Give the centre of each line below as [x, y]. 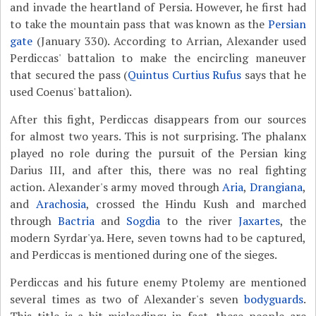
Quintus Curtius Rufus [185, 75]
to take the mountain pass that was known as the [139, 24]
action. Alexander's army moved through [116, 187]
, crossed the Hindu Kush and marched [196, 204]
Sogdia [144, 221]
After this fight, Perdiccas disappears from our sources [158, 119]
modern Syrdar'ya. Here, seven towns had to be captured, [158, 238]
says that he [274, 75]
